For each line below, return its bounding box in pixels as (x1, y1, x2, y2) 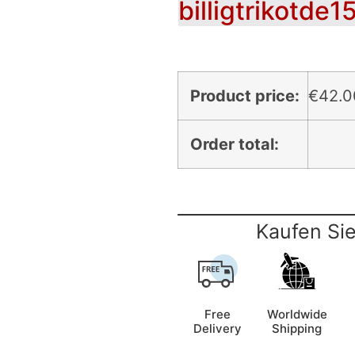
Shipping (272, 320, 323, 336)
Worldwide (266, 306, 327, 322)
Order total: (190, 134, 279, 154)
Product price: (190, 86, 300, 105)
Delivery (193, 320, 242, 336)
